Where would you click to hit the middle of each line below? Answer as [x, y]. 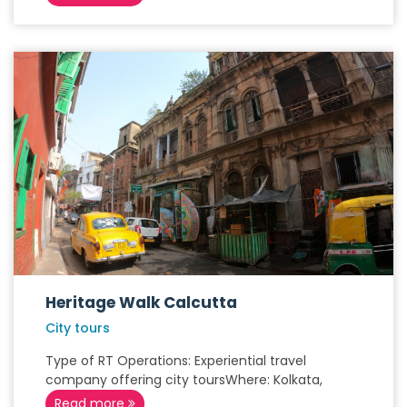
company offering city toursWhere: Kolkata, [184, 380]
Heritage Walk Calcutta [141, 303]
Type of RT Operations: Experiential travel [176, 361]
